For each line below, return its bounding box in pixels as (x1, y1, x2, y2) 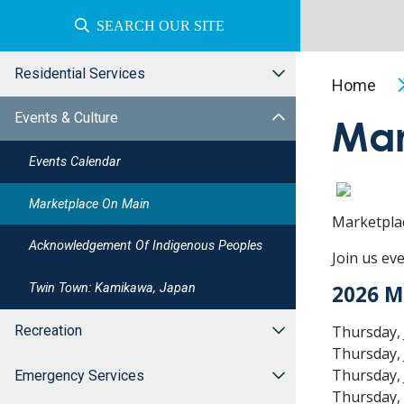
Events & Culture (14, 109, 118, 127)
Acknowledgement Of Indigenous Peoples (29, 238, 262, 254)
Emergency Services (14, 366, 144, 384)
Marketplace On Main (29, 196, 150, 212)
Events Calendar (29, 153, 121, 170)
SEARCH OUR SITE (96, 18, 225, 33)
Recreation (14, 322, 82, 340)
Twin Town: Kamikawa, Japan (29, 280, 196, 296)
